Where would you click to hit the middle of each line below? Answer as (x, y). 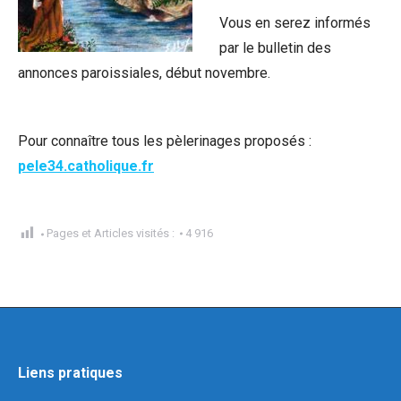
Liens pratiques (70, 373)
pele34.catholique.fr (86, 166)
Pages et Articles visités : (111, 233)
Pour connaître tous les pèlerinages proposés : (165, 141)
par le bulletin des (275, 48)
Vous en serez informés (295, 23)
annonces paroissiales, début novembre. (144, 73)
